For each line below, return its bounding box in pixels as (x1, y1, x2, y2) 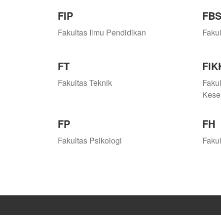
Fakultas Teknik (58, 77, 112, 89)
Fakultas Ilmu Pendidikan (58, 27, 146, 38)
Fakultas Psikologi (58, 135, 122, 147)
